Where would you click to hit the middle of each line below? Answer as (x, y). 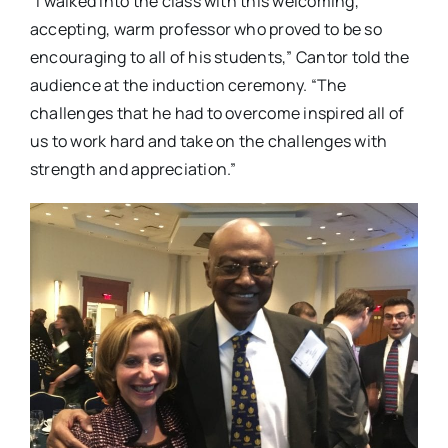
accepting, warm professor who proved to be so (205, 28)
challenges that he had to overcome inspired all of (216, 112)
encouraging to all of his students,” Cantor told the (219, 56)
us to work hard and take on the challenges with (208, 140)
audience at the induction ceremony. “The (188, 84)
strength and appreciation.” (133, 168)
